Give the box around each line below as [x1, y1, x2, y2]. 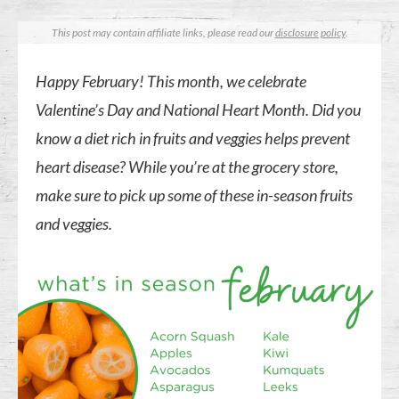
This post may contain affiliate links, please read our [51, 26, 275, 39]
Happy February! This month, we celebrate [36, 71, 307, 91]
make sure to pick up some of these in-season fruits [36, 185, 354, 205]
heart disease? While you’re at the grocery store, [36, 157, 339, 176]
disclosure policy [274, 26, 346, 39]
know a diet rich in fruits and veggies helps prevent [36, 128, 351, 148]
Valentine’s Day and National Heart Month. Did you [36, 100, 362, 119]
